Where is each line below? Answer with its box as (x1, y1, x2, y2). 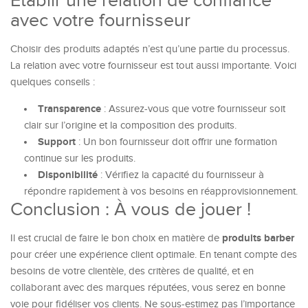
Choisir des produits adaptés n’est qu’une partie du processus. (10, 43, 289, 55)
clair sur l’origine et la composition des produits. (24, 120, 236, 131)
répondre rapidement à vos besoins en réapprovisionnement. (24, 186, 298, 197)
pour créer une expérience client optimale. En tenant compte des (10, 249, 297, 261)
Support (38, 135, 76, 148)
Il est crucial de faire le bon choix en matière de (10, 232, 222, 244)
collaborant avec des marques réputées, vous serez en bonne (10, 282, 285, 294)
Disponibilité (38, 168, 98, 181)
